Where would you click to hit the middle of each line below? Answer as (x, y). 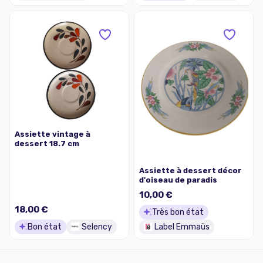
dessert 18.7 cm (47, 144)
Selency (97, 227)
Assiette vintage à (53, 134)
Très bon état (178, 212)
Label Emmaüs (182, 227)
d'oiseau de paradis (178, 180)
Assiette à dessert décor (190, 170)
